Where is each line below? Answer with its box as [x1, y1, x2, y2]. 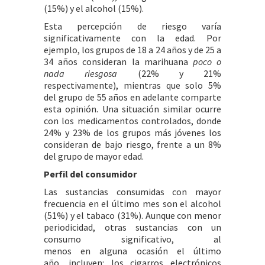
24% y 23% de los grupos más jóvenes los [44, 127, 221, 138]
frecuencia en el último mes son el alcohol [44, 198, 221, 209]
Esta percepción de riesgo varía [44, 20, 221, 32]
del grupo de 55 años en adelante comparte [44, 91, 221, 103]
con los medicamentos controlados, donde [44, 115, 221, 127]
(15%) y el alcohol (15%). [44, 2, 144, 14]
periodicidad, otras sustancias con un [44, 221, 221, 233]
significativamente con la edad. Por [44, 32, 221, 44]
